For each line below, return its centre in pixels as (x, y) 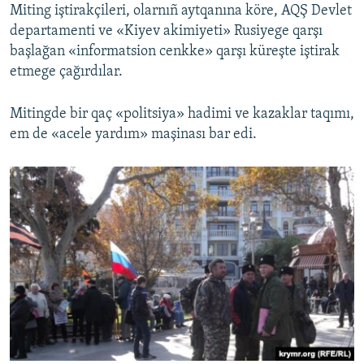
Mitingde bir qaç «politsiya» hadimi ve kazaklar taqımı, (182, 115)
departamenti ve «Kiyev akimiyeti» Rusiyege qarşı (166, 32)
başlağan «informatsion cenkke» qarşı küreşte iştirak (175, 52)
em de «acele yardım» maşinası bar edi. (133, 135)
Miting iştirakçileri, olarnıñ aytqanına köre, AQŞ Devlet (181, 11)
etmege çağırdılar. (66, 72)
